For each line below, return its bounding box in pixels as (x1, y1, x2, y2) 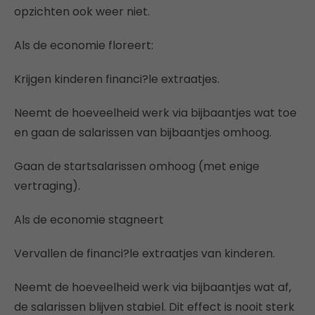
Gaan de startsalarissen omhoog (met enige (14, 157, 259, 174)
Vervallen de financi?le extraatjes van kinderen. (14, 245, 275, 262)
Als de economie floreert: (14, 37, 153, 53)
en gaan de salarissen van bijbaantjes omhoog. (14, 124, 271, 141)
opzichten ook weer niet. (14, 3, 150, 20)
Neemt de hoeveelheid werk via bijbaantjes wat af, (14, 278, 291, 295)
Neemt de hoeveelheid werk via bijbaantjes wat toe (14, 104, 297, 121)
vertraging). (14, 177, 80, 194)
